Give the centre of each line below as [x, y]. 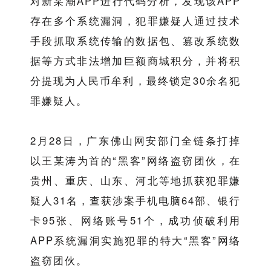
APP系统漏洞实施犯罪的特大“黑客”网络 [135, 240]
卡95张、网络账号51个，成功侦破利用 [135, 220]
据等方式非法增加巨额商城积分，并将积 [135, 61]
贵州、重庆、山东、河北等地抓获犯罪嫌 [135, 181]
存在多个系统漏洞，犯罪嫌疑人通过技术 [135, 21]
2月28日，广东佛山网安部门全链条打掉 [135, 141]
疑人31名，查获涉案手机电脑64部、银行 [135, 201]
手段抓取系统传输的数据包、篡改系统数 [135, 41]
